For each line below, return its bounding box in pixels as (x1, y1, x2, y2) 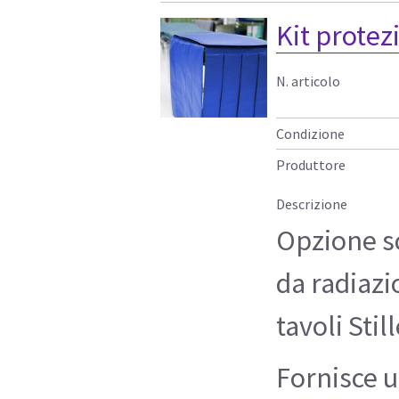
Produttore (276, 155, 346, 174)
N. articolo (276, 71, 340, 90)
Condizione (276, 124, 345, 142)
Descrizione (276, 194, 347, 213)
